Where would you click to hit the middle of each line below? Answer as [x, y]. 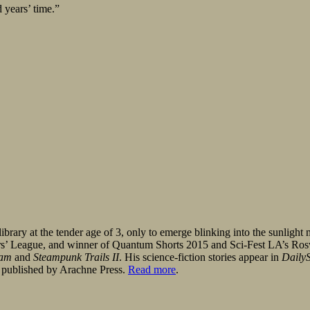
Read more [152, 270]
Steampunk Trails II [76, 257]
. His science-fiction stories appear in [200, 257]
